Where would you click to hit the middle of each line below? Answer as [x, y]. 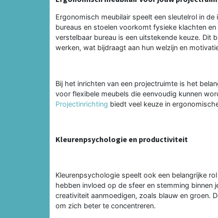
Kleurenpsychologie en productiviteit [122, 139]
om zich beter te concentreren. [106, 205]
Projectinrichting [82, 104]
